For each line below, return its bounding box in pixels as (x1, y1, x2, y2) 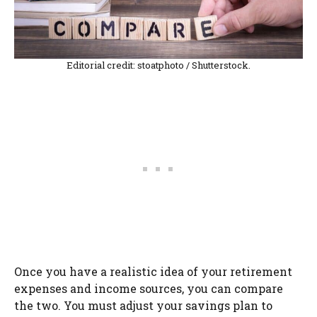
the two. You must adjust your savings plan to (14, 297, 272, 313)
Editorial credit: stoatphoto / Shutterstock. (67, 58, 250, 71)
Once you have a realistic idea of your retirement (14, 263, 292, 279)
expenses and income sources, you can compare (14, 280, 283, 296)
